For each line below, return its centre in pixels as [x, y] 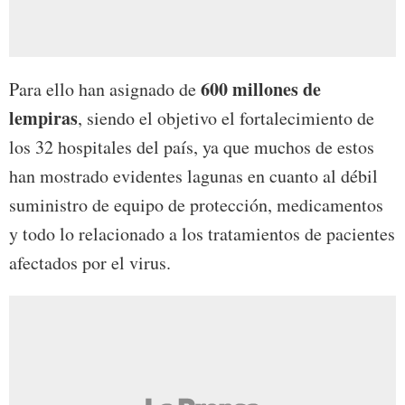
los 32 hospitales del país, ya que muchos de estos [192, 147]
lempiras [43, 118]
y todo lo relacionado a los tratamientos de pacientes [202, 234]
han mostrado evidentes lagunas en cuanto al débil [193, 176]
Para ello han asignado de [105, 89]
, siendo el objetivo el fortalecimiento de [226, 118]
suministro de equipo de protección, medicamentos [196, 205]
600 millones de [261, 89]
